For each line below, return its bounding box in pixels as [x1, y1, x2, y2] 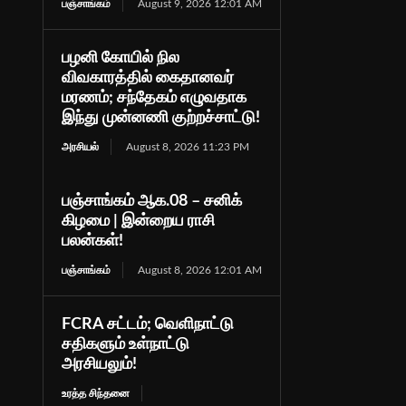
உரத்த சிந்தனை [61, 387, 130, 399]
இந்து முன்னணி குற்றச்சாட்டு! [61, 109, 260, 126]
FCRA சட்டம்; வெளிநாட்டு [61, 315, 234, 333]
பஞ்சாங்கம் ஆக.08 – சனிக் [61, 192, 242, 209]
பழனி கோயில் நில [61, 49, 179, 66]
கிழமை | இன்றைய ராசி [61, 212, 215, 229]
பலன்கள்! [61, 232, 123, 249]
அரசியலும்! [61, 355, 137, 372]
